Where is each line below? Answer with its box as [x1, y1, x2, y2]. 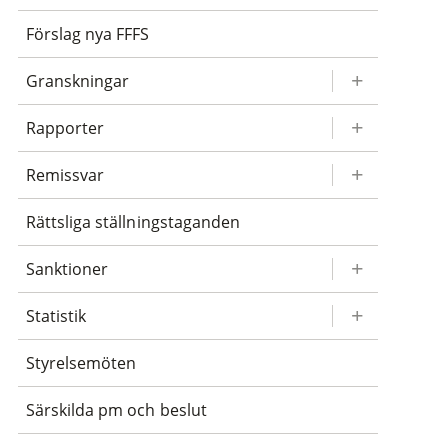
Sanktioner [26, 257, 109, 280]
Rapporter [26, 116, 105, 139]
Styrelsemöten [26, 351, 137, 374]
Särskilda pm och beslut [26, 398, 207, 421]
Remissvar [26, 163, 105, 186]
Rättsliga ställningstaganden [26, 210, 240, 233]
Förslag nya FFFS [26, 22, 150, 45]
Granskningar [26, 69, 130, 92]
